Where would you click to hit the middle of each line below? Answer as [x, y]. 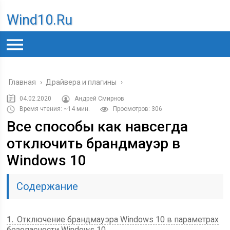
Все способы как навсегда [98, 127]
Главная [23, 82]
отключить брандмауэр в [94, 143]
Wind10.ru [40, 20]
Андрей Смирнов [100, 99]
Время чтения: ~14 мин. [55, 109]
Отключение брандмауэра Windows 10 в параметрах [117, 219]
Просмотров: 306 [138, 109]
